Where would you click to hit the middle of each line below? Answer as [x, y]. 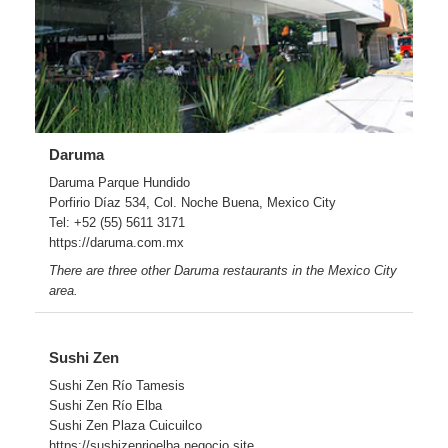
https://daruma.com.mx [116, 243]
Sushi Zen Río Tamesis [116, 385]
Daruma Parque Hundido [119, 183]
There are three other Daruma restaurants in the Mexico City [222, 270]
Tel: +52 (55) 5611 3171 [116, 223]
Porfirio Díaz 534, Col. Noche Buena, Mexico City [192, 203]
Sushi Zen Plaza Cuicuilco [125, 425]
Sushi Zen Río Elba [105, 405]
